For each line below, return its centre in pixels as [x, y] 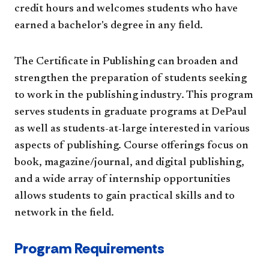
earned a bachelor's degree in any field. [109, 26]
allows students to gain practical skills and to [125, 197]
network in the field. [64, 213]
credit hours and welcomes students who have [126, 9]
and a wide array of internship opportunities [122, 180]
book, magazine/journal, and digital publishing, [129, 163]
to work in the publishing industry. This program [134, 96]
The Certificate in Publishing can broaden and [126, 62]
